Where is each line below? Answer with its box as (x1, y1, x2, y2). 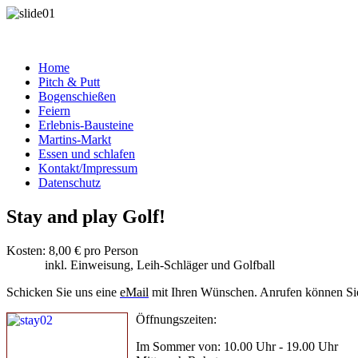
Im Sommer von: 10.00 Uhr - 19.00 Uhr (136, 339, 338, 353)
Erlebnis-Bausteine (38, 118, 133, 132)
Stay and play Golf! (6, 205, 165, 227)
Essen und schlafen (38, 147, 135, 161)
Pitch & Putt (38, 75, 100, 89)
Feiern (38, 104, 70, 117)
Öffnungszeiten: (136, 312, 217, 326)
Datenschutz (38, 176, 101, 189)
